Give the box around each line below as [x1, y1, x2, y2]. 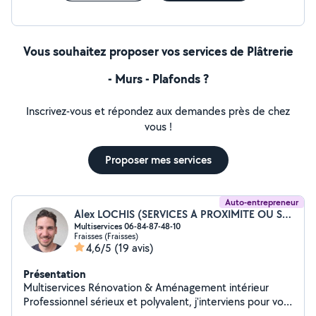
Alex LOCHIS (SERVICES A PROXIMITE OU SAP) [282, 207, 291, 221]
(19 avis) [114, 241, 154, 255]
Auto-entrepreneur [225, 196, 298, 208]
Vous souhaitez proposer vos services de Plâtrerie [23, 42, 293, 60]
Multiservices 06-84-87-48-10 [74, 221, 181, 232]
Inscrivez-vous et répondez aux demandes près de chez [26, 104, 290, 119]
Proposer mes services [104, 152, 212, 167]
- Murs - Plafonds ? [107, 70, 209, 87]
